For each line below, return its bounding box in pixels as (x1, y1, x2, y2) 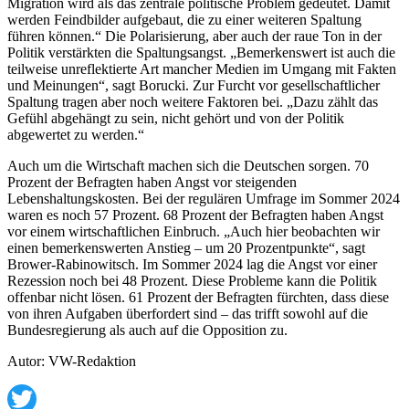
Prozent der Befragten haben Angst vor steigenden (7, 173, 297, 190)
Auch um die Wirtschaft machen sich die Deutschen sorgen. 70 (7, 157, 369, 173)
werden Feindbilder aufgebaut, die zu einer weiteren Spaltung (7, 11, 362, 27)
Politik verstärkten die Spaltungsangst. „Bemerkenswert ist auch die (7, 44, 395, 60)
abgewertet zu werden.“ (7, 126, 144, 142)
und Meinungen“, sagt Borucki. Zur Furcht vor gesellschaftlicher (7, 77, 380, 93)
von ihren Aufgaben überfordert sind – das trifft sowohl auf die (7, 305, 368, 321)
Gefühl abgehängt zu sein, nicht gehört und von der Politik (7, 110, 344, 126)
